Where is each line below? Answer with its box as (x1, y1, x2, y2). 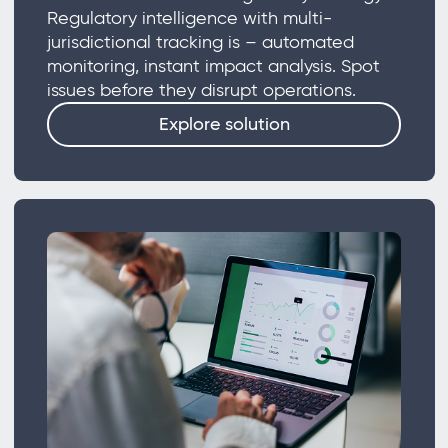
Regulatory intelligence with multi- (46, 6, 332, 29)
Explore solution (158, 112, 290, 135)
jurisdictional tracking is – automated (46, 30, 354, 53)
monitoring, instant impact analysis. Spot (46, 54, 380, 77)
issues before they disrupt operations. (46, 78, 361, 101)
